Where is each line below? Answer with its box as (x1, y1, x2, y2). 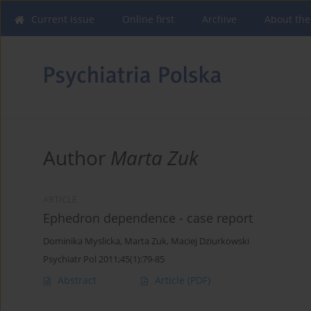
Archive (202, 12, 237, 26)
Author (43, 144, 110, 171)
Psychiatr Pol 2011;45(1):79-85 (43, 253, 165, 266)
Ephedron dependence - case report (43, 210, 253, 227)
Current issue (31, 12, 94, 26)
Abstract (58, 274, 96, 287)
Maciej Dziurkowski (171, 235, 249, 248)
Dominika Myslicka (43, 235, 120, 248)
